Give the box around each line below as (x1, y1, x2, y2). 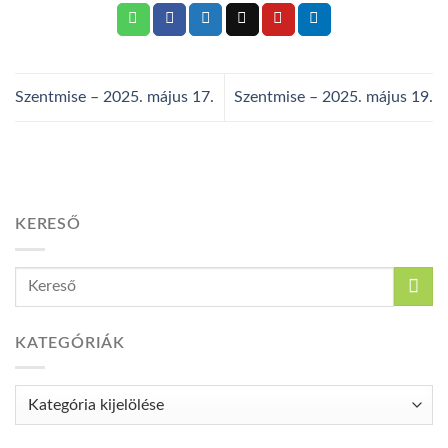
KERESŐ (15, 216, 81, 233)
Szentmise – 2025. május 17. (15, 88, 214, 105)
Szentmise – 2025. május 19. (234, 88, 433, 105)
